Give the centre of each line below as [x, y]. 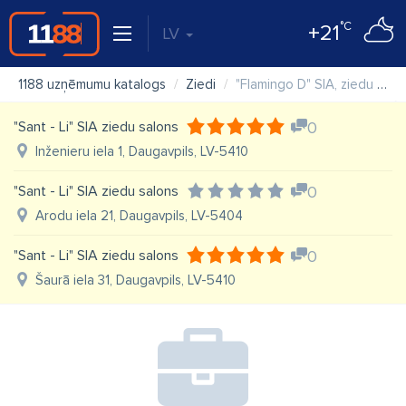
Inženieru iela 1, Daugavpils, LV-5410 [142, 151]
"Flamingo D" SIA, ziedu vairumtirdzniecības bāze [306, 84]
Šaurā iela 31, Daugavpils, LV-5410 [135, 280]
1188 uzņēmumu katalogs [92, 84]
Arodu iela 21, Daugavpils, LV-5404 [139, 216]
